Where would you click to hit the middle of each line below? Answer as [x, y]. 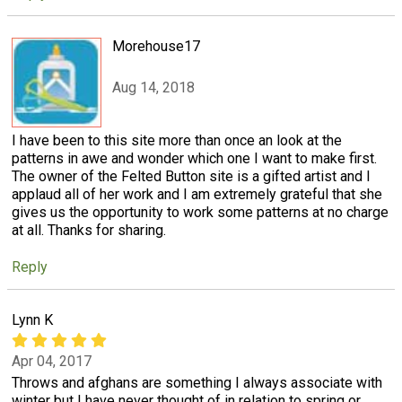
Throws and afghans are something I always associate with [197, 382]
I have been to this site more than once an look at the [177, 140]
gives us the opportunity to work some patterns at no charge [200, 212]
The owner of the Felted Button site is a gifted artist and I [191, 176]
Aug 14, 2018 [153, 88]
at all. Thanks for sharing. [89, 230]
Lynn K [32, 320]
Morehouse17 [156, 46]
